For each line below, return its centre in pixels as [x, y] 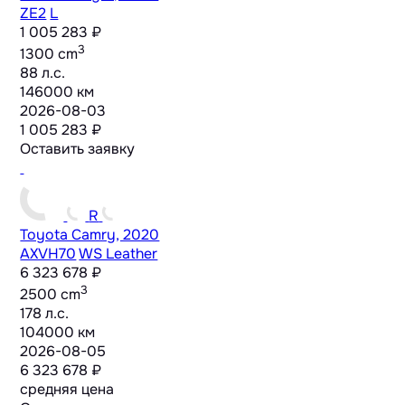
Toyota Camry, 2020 [90, 235]
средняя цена [67, 390]
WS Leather [118, 254]
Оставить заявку [78, 149]
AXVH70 [48, 254]
